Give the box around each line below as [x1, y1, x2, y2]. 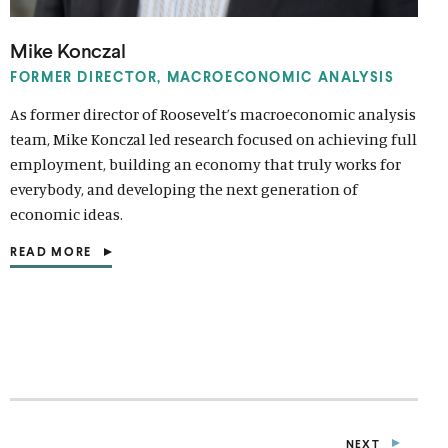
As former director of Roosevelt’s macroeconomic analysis [10, 103, 416, 124]
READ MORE [10, 243, 93, 259]
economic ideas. [10, 203, 123, 224]
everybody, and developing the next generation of [10, 178, 358, 199]
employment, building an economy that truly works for [10, 153, 401, 174]
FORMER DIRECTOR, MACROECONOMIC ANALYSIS [10, 68, 395, 85]
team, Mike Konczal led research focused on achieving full [10, 128, 417, 149]
